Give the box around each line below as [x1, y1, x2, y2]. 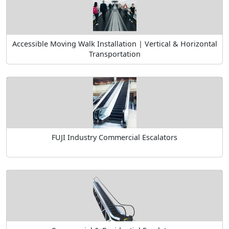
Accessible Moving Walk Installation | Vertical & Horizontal [12, 39, 217, 49]
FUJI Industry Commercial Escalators [52, 132, 177, 142]
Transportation [88, 49, 141, 59]
